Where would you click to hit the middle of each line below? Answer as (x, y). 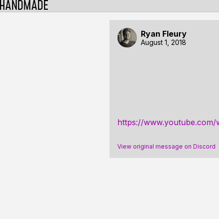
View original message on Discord (166, 146)
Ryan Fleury (164, 33)
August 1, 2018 (164, 42)
